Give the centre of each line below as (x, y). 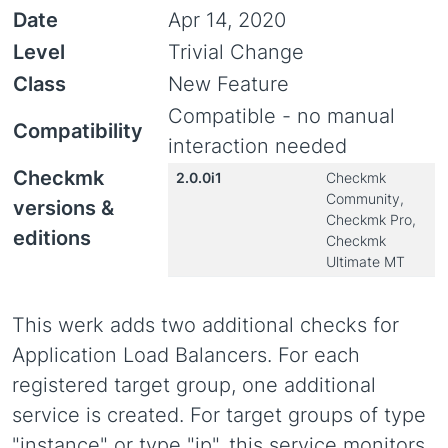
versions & (63, 208)
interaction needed (257, 146)
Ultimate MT (365, 261)
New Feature (228, 84)
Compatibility (78, 131)
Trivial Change (236, 52)
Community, (365, 198)
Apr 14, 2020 (227, 20)
